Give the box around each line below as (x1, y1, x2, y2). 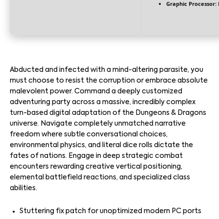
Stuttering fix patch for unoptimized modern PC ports (20, 208, 201, 215)
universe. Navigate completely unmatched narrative (10, 120, 186, 127)
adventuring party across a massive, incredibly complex (10, 99, 196, 106)
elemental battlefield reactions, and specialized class (10, 174, 190, 181)
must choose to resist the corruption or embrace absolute (10, 77, 208, 84)
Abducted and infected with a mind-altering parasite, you (10, 66, 203, 73)
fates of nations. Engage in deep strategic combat (10, 153, 183, 159)
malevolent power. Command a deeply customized (10, 88, 182, 95)
